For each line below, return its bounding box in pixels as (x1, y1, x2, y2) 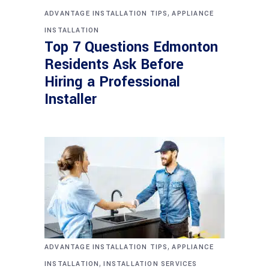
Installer (44, 89, 97, 109)
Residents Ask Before (44, 54, 184, 74)
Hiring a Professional (44, 71, 180, 92)
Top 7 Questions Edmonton (44, 37, 218, 57)
